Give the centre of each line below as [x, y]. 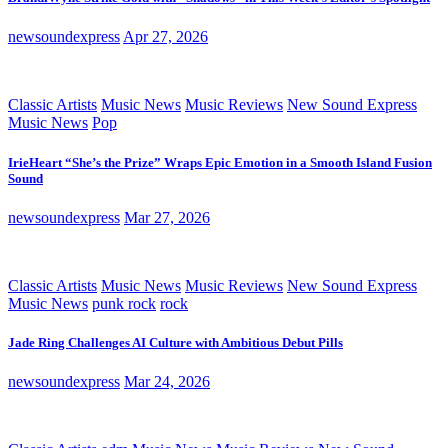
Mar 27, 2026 [167, 217]
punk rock [124, 303]
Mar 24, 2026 [167, 382]
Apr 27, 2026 [165, 37]
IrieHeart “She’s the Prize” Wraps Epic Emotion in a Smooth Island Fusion [220, 162]
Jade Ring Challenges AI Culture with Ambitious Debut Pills [175, 342]
